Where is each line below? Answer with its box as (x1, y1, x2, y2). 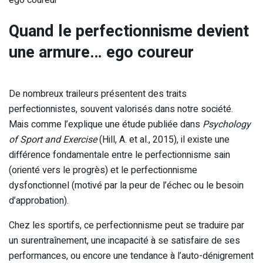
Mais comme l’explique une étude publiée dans (9, 117, 203, 132)
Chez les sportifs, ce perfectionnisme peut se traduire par (9, 218, 244, 233)
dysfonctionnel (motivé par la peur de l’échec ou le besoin (9, 178, 244, 193)
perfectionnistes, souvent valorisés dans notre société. (9, 102, 233, 117)
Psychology (203, 117, 251, 132)
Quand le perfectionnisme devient (9, 19, 249, 43)
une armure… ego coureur (9, 41, 194, 65)
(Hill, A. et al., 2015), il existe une (97, 133, 230, 147)
